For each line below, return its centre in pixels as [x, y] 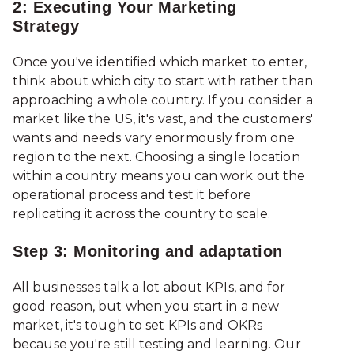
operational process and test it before [132, 195]
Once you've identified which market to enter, [160, 62]
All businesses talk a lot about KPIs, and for [149, 288]
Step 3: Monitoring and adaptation [151, 251]
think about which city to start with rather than [163, 81]
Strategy [51, 26]
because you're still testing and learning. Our [157, 345]
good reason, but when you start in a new [146, 307]
